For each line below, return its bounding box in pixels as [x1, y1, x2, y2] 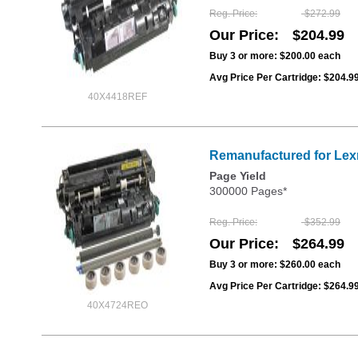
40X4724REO [87, 299, 148, 311]
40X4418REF [88, 90, 147, 102]
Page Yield [209, 169, 266, 182]
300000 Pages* [209, 184, 287, 197]
